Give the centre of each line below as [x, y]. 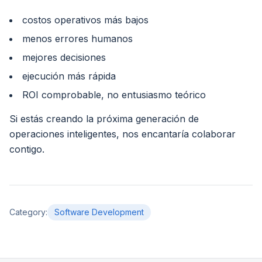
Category [27, 212]
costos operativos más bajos [85, 20]
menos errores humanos [77, 38]
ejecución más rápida [69, 76]
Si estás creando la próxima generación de [104, 118]
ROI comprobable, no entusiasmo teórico [114, 94]
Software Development [99, 212]
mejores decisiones [64, 57]
